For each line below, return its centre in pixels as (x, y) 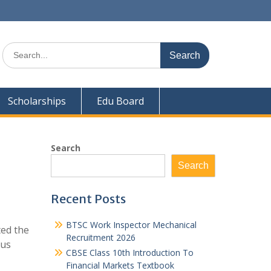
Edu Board (120, 101)
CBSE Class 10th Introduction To (129, 253)
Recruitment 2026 (100, 237)
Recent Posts (88, 199)
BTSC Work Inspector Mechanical (131, 225)
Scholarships (37, 101)
